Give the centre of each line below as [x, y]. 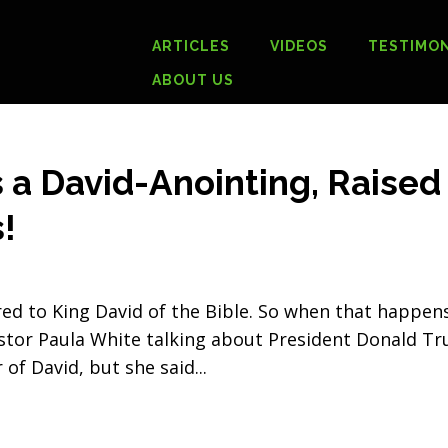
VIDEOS [298, 46]
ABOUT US [192, 80]
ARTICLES [190, 46]
